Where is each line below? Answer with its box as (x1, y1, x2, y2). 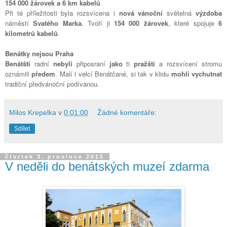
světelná (167, 8, 196, 18)
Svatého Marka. (33, 18, 84, 28)
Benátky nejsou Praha (5, 48, 73, 58)
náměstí (5, 18, 33, 28)
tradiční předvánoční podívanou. (5, 79, 99, 89)
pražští (134, 58, 156, 68)
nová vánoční (119, 8, 167, 18)
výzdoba (196, 8, 222, 18)
